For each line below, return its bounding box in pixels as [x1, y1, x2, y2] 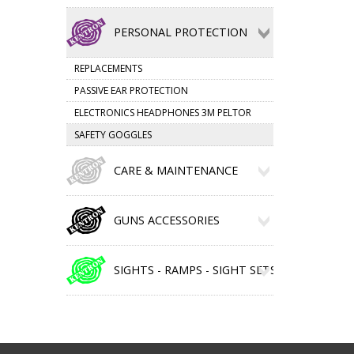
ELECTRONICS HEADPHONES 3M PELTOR [73, 106, 251, 119]
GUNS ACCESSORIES [113, 213, 220, 228]
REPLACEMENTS [73, 62, 142, 75]
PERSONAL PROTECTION [113, 24, 247, 40]
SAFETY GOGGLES [73, 128, 152, 141]
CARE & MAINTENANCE [113, 163, 238, 178]
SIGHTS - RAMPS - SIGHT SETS [113, 262, 277, 277]
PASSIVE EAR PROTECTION [73, 84, 188, 97]
